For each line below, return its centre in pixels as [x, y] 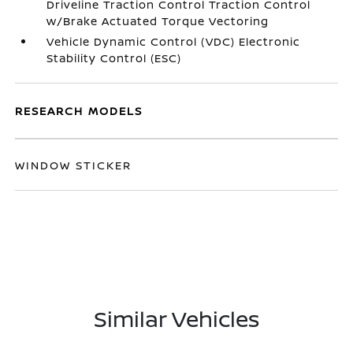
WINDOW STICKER [74, 165]
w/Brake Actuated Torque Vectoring [158, 21]
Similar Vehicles [176, 318]
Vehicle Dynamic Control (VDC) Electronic [174, 41]
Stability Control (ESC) [114, 58]
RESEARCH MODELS [79, 111]
